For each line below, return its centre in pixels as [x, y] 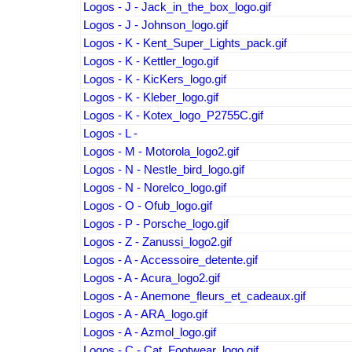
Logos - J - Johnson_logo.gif [155, 25]
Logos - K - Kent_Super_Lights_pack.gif [185, 43]
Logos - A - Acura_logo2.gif [151, 278]
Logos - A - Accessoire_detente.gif [170, 260]
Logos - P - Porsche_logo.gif [156, 224]
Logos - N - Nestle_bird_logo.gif [163, 170]
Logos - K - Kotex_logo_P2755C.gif [173, 115]
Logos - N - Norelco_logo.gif [154, 188]
